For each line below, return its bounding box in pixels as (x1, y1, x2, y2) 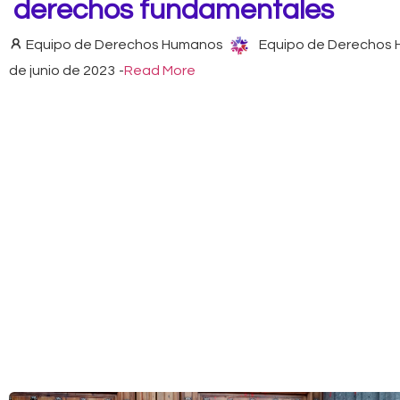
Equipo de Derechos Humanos (26, 37, 223, 52)
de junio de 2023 (9, 62, 115, 78)
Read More (124, 62, 196, 78)
